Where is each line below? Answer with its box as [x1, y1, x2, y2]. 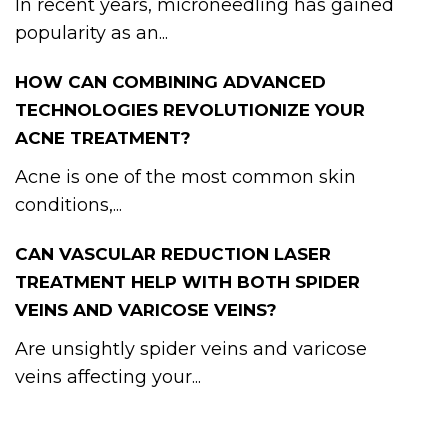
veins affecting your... [15, 365, 201, 388]
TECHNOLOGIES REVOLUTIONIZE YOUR [15, 99, 365, 120]
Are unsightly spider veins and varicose [15, 337, 367, 360]
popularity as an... [15, 21, 168, 44]
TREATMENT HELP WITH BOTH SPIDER [15, 271, 360, 292]
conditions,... [15, 193, 122, 216]
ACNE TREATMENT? [15, 127, 191, 148]
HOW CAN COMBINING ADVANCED [15, 71, 326, 92]
